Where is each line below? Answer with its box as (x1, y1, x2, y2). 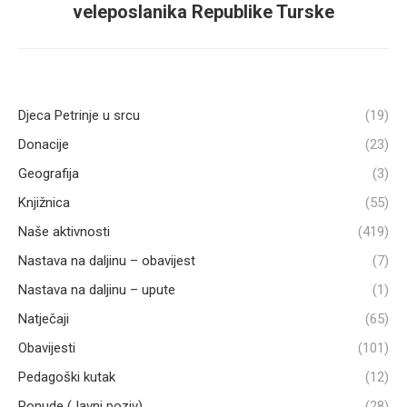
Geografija (18, 164, 79, 182)
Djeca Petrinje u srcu (18, 106, 140, 124)
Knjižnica (18, 194, 70, 211)
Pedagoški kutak (18, 368, 115, 385)
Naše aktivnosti (18, 223, 110, 240)
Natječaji (18, 310, 69, 327)
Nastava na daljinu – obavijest (18, 252, 195, 269)
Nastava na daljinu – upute (18, 281, 175, 298)
